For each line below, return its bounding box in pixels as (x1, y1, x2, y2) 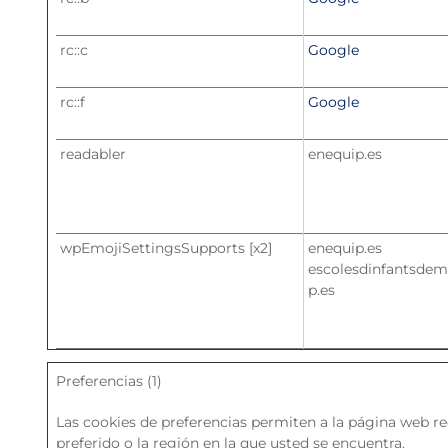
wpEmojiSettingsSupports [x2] (60, 239, 272, 257)
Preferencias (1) (56, 372, 162, 390)
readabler (60, 145, 126, 163)
